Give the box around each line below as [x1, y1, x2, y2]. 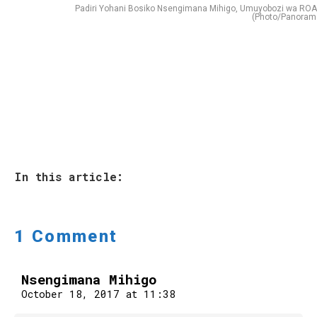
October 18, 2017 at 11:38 [21, 287, 175, 301]
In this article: [14, 169, 123, 185]
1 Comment [14, 226, 118, 247]
